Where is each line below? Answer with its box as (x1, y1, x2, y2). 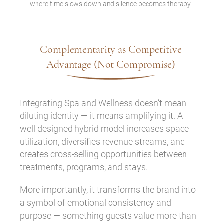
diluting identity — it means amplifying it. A (20, 110, 183, 121)
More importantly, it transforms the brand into (20, 184, 196, 195)
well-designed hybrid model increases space (20, 123, 189, 134)
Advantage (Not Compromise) (46, 57, 175, 71)
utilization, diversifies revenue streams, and (20, 136, 185, 147)
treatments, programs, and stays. (20, 161, 147, 172)
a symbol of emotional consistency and (20, 197, 171, 208)
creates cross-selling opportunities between (20, 148, 187, 159)
